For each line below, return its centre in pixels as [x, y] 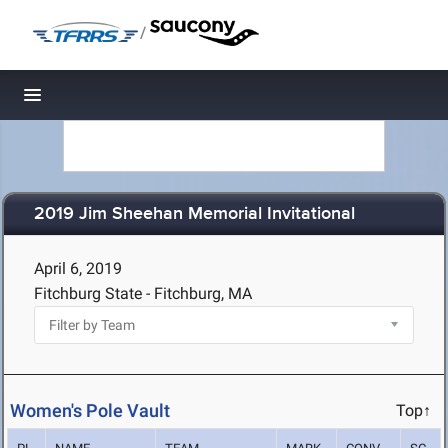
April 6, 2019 [78, 268]
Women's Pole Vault [90, 411]
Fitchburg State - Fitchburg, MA [143, 293]
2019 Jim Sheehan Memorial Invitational [194, 214]
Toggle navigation [100, 100]
